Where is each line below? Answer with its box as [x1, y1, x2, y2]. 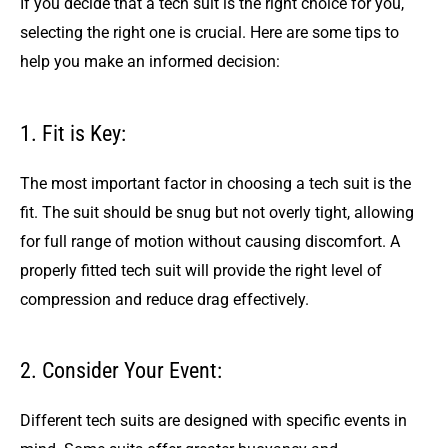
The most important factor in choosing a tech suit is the [20, 173, 411, 193]
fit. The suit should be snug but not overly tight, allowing [20, 202, 414, 222]
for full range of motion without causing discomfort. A [20, 231, 400, 251]
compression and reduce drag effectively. [20, 289, 309, 309]
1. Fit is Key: [20, 121, 126, 147]
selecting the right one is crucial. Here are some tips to [20, 23, 399, 43]
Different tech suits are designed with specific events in [20, 410, 407, 430]
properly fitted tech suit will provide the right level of [20, 260, 382, 280]
